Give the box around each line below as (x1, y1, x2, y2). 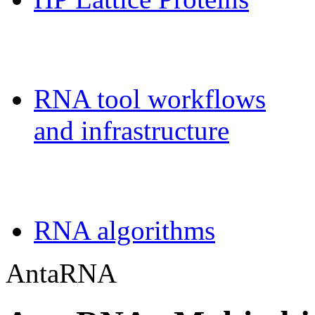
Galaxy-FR (6, 30, 164, 67)
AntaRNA (6, 257, 117, 288)
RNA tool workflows (34, 83, 266, 114)
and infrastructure (34, 115, 229, 146)
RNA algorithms (34, 214, 215, 245)
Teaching (6, 162, 134, 199)
